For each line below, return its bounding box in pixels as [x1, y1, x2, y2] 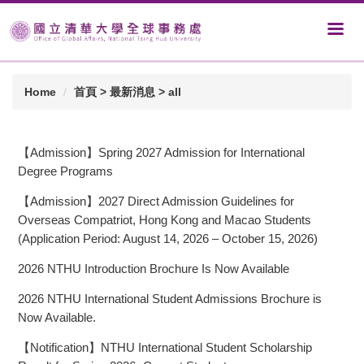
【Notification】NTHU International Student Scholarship [18, 340, 312, 355]
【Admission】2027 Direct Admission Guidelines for [18, 194, 294, 209]
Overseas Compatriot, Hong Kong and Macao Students [18, 213, 311, 227]
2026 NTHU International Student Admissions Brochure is [18, 292, 322, 306]
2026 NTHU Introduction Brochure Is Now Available [18, 262, 289, 276]
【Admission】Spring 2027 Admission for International [18, 145, 305, 160]
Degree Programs [18, 164, 113, 179]
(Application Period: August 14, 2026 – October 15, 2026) [18, 232, 318, 246]
